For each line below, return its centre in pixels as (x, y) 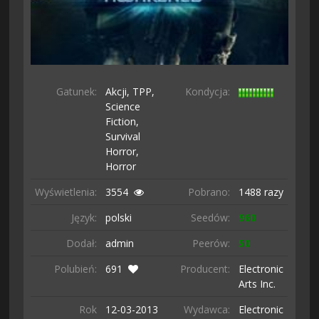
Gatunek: (77, 92)
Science (123, 107)
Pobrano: (209, 192)
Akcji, (119, 92)
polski (119, 218)
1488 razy (261, 192)
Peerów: (211, 244)
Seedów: (211, 218)
